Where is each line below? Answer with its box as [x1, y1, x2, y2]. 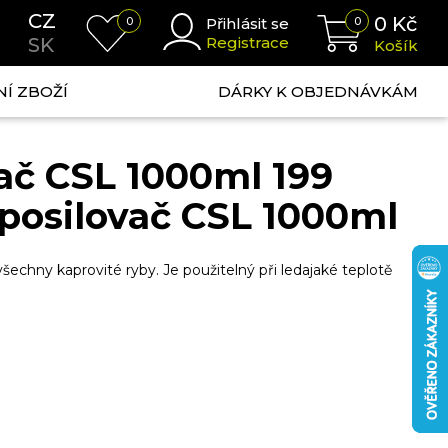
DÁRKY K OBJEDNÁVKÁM [217, 82, 418, 101]
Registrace [206, 33, 289, 52]
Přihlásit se [206, 14, 289, 33]
